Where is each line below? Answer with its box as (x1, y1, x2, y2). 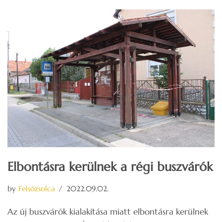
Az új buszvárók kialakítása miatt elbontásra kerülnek (7, 206, 208, 218)
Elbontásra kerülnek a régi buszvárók (7, 159, 213, 175)
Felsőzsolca (18, 184, 55, 194)
